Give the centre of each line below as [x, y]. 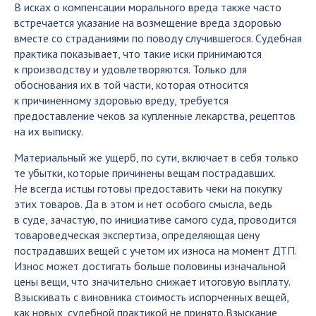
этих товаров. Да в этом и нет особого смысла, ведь [143, 204]
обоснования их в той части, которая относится [131, 85]
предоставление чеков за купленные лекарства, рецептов [155, 116]
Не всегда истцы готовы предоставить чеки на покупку [148, 188]
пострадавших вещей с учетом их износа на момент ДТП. [155, 250]
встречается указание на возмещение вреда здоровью [148, 23]
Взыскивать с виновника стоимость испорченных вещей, [151, 297]
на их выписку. [49, 131]
